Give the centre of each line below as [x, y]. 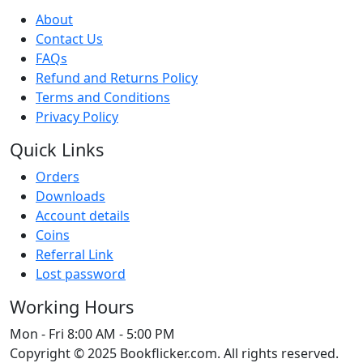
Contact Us [69, 39]
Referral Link [75, 255]
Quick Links [57, 150]
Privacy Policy [77, 117]
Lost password [81, 274]
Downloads [70, 196]
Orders [58, 177]
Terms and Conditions [103, 98]
